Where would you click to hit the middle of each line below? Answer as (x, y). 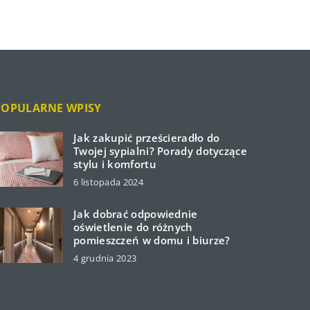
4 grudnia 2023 (105, 258)
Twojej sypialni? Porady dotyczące (160, 151)
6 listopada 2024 (108, 182)
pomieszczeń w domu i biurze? (152, 240)
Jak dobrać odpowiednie (136, 214)
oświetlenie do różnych (133, 227)
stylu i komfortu (115, 164)
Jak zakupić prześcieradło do (147, 138)
